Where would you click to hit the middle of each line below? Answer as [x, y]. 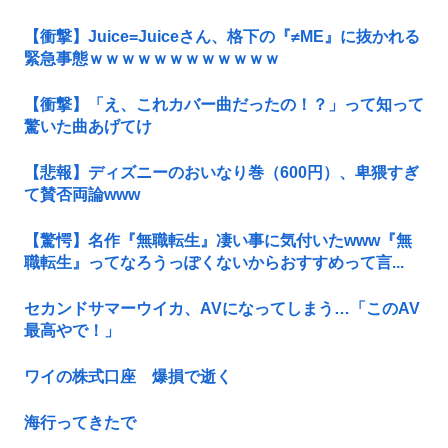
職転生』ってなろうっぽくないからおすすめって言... [214, 263]
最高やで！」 [72, 331]
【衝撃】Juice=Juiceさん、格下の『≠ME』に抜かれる [222, 37]
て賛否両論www [82, 195]
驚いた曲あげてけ [88, 127]
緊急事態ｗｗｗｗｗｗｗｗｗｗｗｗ [152, 59]
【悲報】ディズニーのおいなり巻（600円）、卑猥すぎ [221, 173]
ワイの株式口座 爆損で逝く [128, 377]
